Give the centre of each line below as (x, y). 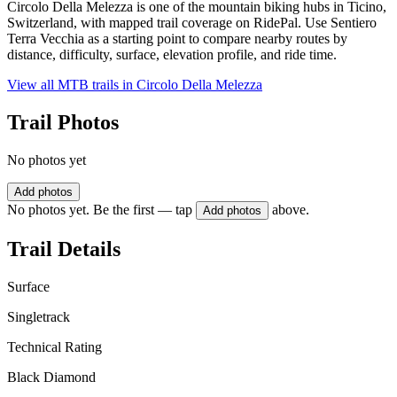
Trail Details (64, 249)
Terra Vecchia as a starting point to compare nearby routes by (177, 39)
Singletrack (39, 316)
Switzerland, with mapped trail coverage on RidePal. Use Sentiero (192, 23)
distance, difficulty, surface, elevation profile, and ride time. (172, 55)
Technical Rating (54, 346)
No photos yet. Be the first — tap (100, 210)
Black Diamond (51, 377)
